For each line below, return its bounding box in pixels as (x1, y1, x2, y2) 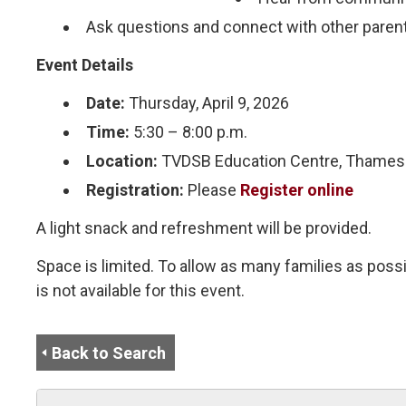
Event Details (36, 54, 134, 74)
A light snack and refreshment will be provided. (36, 217, 372, 237)
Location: (86, 150, 159, 170)
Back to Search (52, 343, 167, 362)
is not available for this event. (36, 280, 246, 300)
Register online (240, 179, 354, 199)
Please (188, 179, 241, 199)
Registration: (86, 179, 188, 199)
